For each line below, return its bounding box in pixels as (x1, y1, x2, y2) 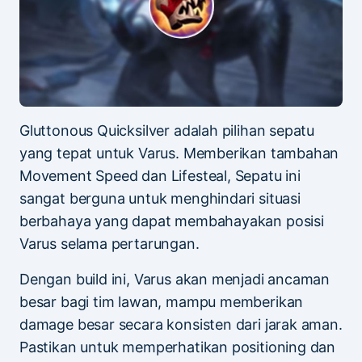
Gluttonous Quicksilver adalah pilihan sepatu (19, 121, 315, 139)
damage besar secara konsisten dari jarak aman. (19, 315, 343, 333)
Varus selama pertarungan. (19, 234, 200, 252)
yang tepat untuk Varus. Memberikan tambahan (19, 144, 339, 162)
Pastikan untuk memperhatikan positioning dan (19, 338, 336, 356)
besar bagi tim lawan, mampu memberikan (19, 293, 304, 310)
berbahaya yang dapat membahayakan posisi (19, 212, 324, 229)
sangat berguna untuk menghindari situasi (19, 189, 301, 207)
